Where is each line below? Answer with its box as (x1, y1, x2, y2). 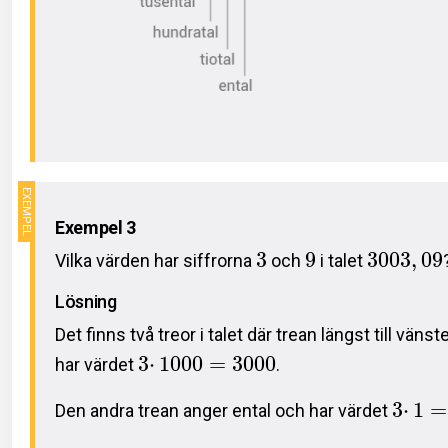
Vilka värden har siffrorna (55, 249, 256, 271)
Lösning (55, 290, 117, 312)
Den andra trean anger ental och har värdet (55, 399, 392, 421)
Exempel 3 (55, 216, 136, 238)
